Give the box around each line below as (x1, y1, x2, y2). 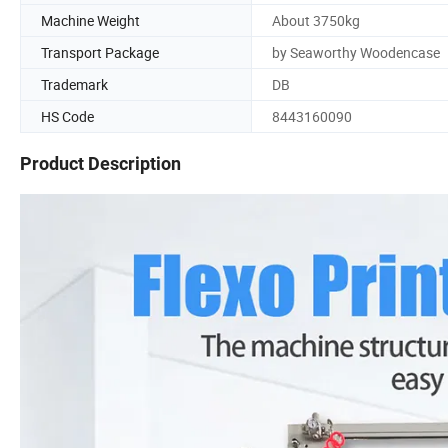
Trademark (41, 74, 108, 94)
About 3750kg (272, 10, 360, 30)
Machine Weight (41, 10, 140, 30)
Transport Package (41, 42, 159, 62)
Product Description (20, 153, 181, 175)
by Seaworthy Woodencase (272, 42, 440, 62)
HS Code (41, 106, 94, 126)
